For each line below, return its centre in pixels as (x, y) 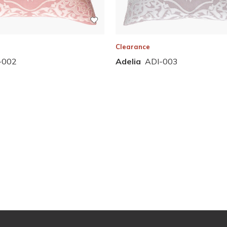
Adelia (128, 61)
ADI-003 (161, 61)
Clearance (133, 46)
